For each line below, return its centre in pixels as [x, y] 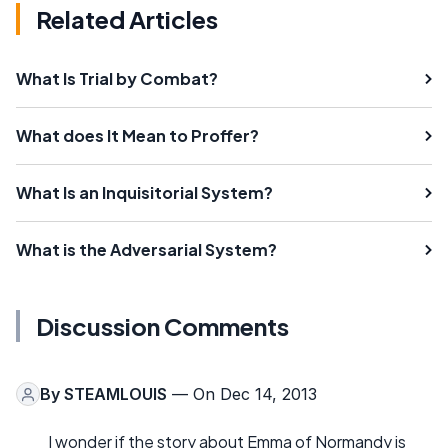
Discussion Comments [162, 326]
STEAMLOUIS [115, 394]
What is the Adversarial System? [146, 250]
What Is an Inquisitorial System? [144, 193]
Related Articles [127, 19]
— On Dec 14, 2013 [242, 394]
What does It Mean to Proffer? [137, 136]
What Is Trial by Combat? [117, 79]
